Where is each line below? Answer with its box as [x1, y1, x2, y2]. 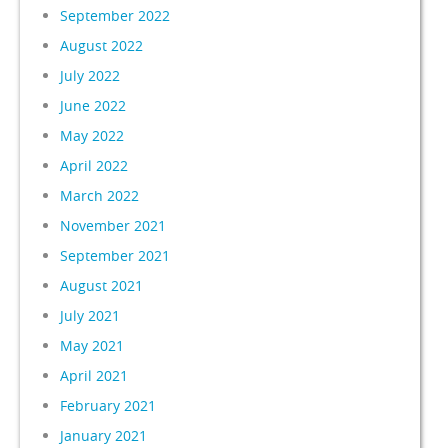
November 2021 [60, 215, 167, 235]
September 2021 [60, 245, 171, 265]
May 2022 [60, 125, 125, 145]
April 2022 [60, 155, 129, 175]
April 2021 [60, 365, 129, 385]
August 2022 [60, 35, 144, 55]
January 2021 [60, 425, 148, 445]
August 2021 [60, 275, 144, 295]
